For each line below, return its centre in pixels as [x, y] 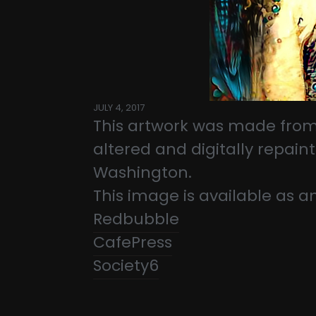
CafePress [133, 243]
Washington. [142, 173]
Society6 [126, 266]
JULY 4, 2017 [119, 108]
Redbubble [136, 219]
